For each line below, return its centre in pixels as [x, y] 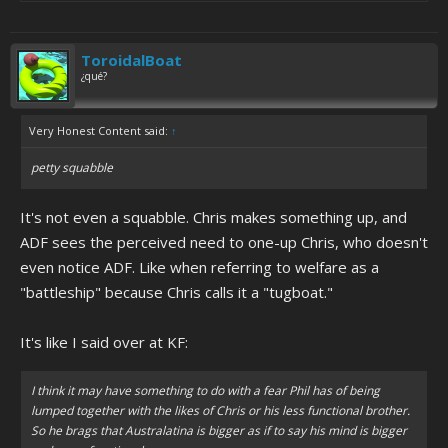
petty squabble [72, 167]
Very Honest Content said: [100, 130]
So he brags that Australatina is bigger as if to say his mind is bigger [219, 430]
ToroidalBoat [131, 60]
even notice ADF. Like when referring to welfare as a [199, 267]
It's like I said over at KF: [104, 342]
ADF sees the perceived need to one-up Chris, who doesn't [224, 242]
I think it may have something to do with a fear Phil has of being [205, 390]
